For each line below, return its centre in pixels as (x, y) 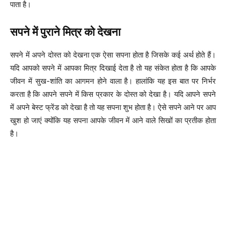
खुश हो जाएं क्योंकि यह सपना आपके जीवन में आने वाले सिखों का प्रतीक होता (113, 121)
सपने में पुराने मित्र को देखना (65, 32)
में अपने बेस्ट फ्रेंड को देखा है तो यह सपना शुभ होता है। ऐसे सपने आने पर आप (113, 107)
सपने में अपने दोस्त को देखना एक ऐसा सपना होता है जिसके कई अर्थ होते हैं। (113, 55)
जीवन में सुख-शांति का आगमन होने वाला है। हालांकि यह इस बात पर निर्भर (113, 81)
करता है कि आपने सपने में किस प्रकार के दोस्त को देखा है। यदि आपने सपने (113, 94)
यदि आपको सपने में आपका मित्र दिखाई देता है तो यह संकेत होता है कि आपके (113, 68)
